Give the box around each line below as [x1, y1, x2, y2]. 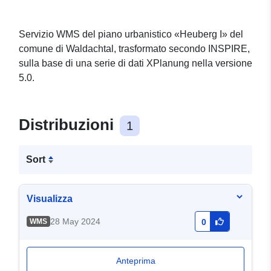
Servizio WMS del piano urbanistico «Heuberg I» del [19, 29, 243, 40]
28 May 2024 [50, 217, 100, 227]
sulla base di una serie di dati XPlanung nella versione [19, 58, 252, 69]
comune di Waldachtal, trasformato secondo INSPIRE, [19, 44, 250, 54]
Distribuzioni [19, 116, 118, 134]
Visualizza [27, 194, 73, 204]
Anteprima [116, 256, 155, 266]
